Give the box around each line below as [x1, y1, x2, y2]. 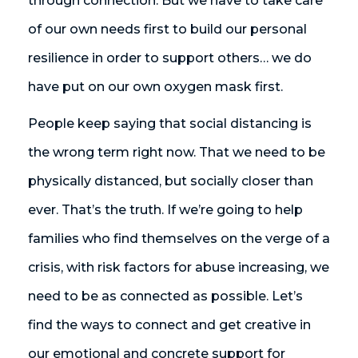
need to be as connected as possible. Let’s [28, 288, 303, 304]
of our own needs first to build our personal [28, 22, 307, 38]
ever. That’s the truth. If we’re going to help [28, 202, 303, 218]
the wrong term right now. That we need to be [28, 145, 325, 161]
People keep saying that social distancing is [28, 116, 312, 132]
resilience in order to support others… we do [28, 50, 312, 66]
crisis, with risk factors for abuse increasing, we [28, 260, 329, 276]
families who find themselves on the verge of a [28, 231, 330, 247]
